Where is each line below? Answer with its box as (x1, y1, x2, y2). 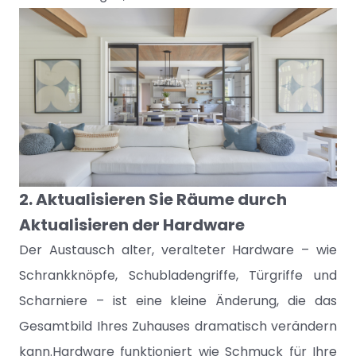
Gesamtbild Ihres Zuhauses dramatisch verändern (19, 317, 337, 335)
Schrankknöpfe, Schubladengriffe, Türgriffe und (19, 266, 337, 284)
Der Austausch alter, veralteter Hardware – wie (19, 241, 337, 259)
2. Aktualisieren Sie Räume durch (19, 188, 287, 211)
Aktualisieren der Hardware (19, 214, 245, 236)
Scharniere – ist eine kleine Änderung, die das (19, 292, 337, 310)
